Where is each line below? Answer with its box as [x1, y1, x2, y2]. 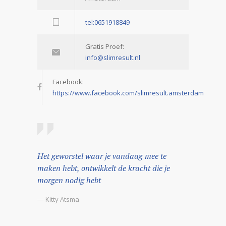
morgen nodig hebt [37, 174, 101, 186]
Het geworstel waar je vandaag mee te [37, 150, 166, 161]
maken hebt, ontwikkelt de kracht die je [37, 162, 170, 174]
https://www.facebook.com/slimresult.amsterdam [52, 88, 204, 97]
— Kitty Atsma [37, 194, 79, 204]
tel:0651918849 [85, 17, 130, 27]
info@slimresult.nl [85, 52, 140, 62]
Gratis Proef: [85, 41, 124, 51]
